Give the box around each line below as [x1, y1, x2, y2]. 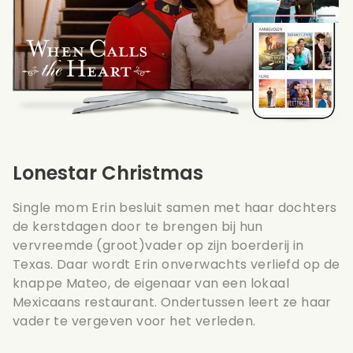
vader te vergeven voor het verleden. [13, 311, 256, 330]
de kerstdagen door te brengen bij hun [13, 217, 263, 236]
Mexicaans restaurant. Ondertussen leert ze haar [13, 292, 332, 311]
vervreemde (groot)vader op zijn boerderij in [13, 236, 304, 255]
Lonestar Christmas [13, 159, 203, 186]
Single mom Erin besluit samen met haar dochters [13, 198, 337, 217]
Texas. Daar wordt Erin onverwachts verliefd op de [13, 255, 340, 273]
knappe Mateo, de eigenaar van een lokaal [13, 273, 289, 292]
